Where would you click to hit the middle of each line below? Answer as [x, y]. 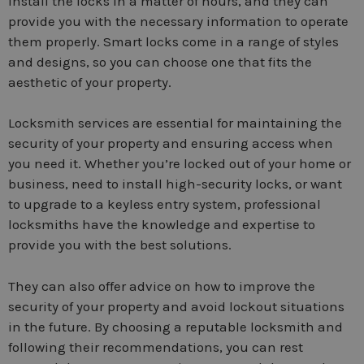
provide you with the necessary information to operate [178, 21]
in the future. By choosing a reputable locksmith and [175, 326]
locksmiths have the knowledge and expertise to [162, 225]
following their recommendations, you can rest [156, 347]
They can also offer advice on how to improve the [162, 286]
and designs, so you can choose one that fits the [160, 61]
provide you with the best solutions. [120, 245]
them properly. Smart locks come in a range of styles [173, 41]
